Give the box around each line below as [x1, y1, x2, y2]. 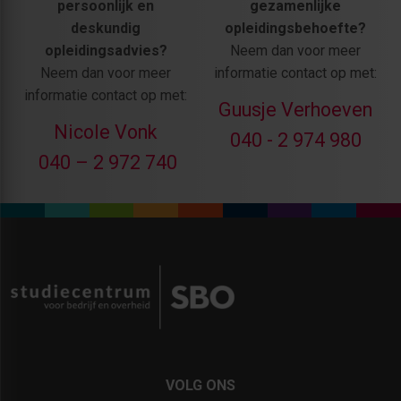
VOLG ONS [166, 377, 235, 395]
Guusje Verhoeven [218, 98, 372, 122]
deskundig [71, 20, 141, 38]
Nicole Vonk [54, 121, 158, 144]
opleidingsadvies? [44, 42, 167, 60]
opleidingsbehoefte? [225, 20, 366, 38]
